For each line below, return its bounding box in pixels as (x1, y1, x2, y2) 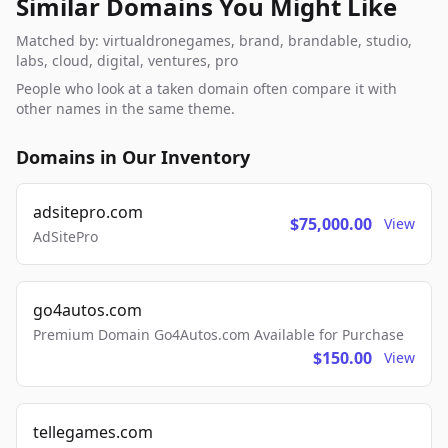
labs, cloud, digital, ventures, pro (16, 51, 238, 71)
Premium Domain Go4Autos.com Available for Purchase (33, 325, 404, 345)
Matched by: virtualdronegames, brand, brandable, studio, (16, 31, 412, 51)
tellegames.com (33, 421, 153, 444)
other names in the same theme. (16, 99, 235, 119)
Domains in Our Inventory (16, 145, 250, 170)
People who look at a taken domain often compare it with (16, 79, 397, 99)
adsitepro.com (33, 201, 143, 224)
